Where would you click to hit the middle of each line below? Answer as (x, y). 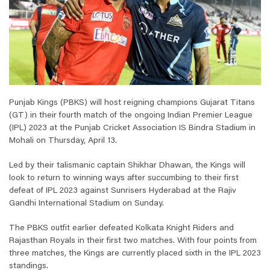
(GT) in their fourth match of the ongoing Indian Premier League (131, 116)
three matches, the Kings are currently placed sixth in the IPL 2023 (135, 254)
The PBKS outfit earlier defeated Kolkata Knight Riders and (121, 229)
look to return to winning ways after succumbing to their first (124, 179)
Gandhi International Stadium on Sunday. (86, 204)
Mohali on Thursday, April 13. (63, 141)
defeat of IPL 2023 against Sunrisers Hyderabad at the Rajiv (123, 191)
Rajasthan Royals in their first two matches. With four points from (133, 241)
